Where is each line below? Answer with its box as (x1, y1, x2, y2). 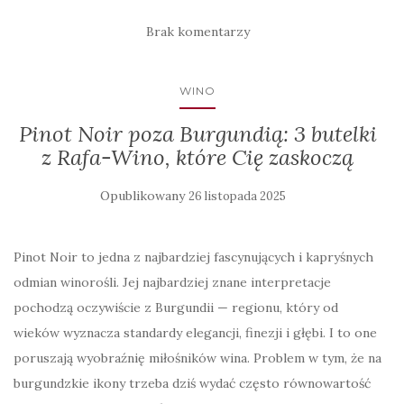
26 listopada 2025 (188, 188, 286, 204)
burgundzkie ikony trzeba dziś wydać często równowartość (14, 375, 371, 391)
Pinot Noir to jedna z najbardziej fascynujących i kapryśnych (14, 249, 373, 265)
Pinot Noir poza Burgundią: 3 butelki (18, 120, 377, 148)
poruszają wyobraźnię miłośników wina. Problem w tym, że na (14, 350, 381, 366)
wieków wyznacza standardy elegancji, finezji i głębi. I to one (14, 325, 377, 341)
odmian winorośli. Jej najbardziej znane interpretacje (14, 274, 331, 290)
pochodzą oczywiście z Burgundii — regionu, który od (14, 299, 338, 316)
